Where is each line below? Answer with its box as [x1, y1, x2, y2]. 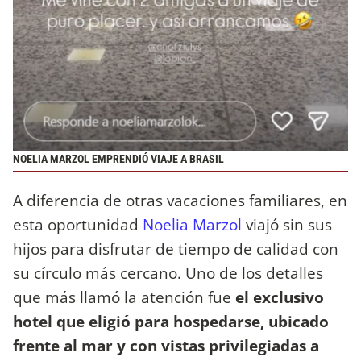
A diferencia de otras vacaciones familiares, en [13, 189, 347, 211]
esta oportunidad [13, 213, 143, 235]
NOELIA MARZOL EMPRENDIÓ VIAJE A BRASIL [13, 152, 224, 167]
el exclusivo [235, 285, 324, 308]
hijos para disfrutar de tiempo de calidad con [13, 237, 338, 259]
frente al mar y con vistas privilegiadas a [13, 334, 319, 356]
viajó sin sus [242, 213, 332, 235]
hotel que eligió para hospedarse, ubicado [13, 309, 329, 332]
